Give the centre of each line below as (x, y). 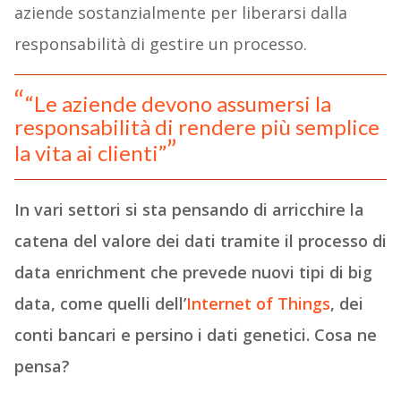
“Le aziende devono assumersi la (178, 103)
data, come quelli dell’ (100, 303)
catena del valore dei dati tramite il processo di (200, 240)
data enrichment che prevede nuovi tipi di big (193, 272)
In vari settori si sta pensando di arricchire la (189, 209)
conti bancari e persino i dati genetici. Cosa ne (195, 334)
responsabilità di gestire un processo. (160, 43)
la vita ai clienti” (90, 152)
